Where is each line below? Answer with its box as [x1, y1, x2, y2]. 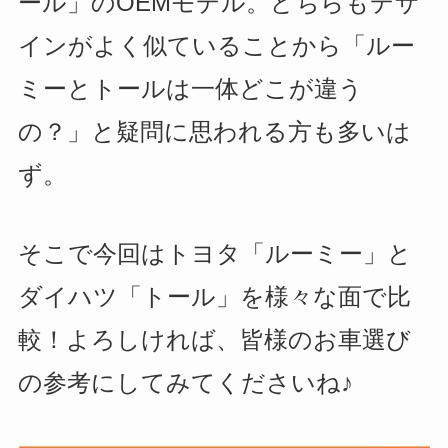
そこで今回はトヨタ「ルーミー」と [17, 239, 412, 267]
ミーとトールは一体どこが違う [17, 75, 363, 103]
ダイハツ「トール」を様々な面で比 [17, 282, 411, 310]
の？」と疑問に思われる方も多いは [17, 118, 411, 146]
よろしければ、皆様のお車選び [65, 325, 411, 353]
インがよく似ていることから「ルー [17, 32, 415, 60]
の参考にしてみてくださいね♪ [17, 368, 353, 396]
